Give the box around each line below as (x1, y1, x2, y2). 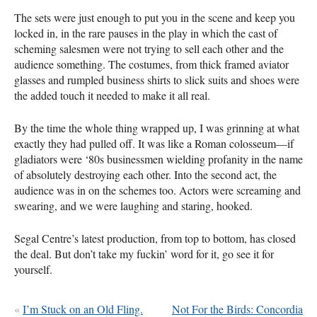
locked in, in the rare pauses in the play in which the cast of (14, 25, 277, 40)
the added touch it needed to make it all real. (14, 87, 210, 103)
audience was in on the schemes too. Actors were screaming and (14, 182, 301, 197)
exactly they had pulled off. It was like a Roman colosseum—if (14, 135, 294, 151)
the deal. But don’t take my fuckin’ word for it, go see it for (14, 246, 274, 261)
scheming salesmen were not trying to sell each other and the (14, 40, 284, 56)
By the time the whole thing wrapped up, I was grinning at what (14, 120, 299, 135)
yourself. (14, 261, 52, 277)
